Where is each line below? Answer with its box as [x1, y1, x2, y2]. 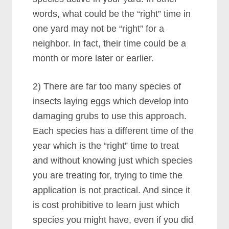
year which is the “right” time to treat [33, 141, 179, 151]
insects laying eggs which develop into [33, 96, 189, 106]
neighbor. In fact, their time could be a [33, 38, 187, 49]
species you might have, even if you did [33, 215, 194, 225]
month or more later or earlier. [33, 53, 154, 63]
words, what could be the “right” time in [33, 9, 191, 19]
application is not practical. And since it [33, 185, 191, 195]
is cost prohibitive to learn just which [33, 200, 180, 210]
